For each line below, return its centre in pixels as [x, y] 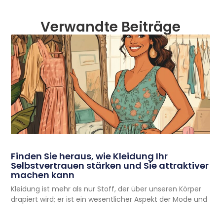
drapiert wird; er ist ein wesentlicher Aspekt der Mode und [109, 200]
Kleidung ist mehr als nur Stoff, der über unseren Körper [106, 189]
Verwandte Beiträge [110, 27]
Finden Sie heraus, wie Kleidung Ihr [90, 156]
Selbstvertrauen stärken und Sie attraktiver [110, 166]
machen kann [43, 175]
